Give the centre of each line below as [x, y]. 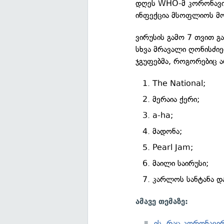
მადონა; [167, 131]
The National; [179, 83]
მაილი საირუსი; [181, 163]
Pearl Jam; [173, 147]
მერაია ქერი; [176, 99]
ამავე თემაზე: [162, 201]
